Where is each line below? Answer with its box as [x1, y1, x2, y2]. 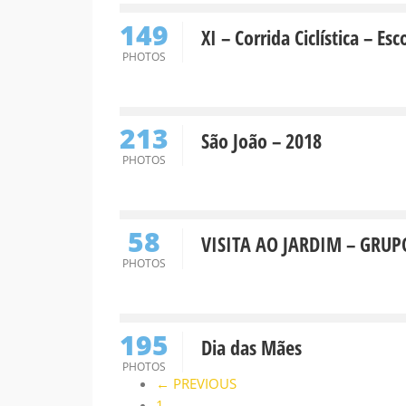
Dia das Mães [201, 333, 302, 361]
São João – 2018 [201, 127, 322, 154]
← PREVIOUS [156, 374, 237, 392]
